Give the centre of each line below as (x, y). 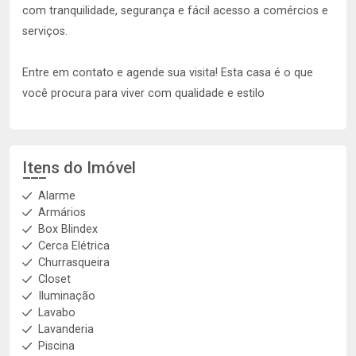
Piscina (56, 346)
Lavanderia (66, 329)
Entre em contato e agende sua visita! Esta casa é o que (168, 73)
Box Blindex (68, 229)
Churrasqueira (74, 263)
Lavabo (57, 313)
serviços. (45, 31)
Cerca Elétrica (74, 246)
